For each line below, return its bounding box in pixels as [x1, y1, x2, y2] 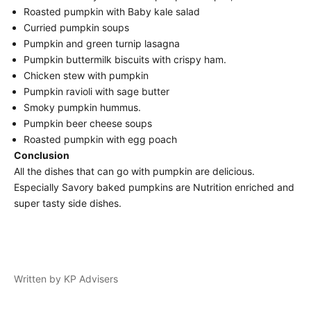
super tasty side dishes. [14, 197, 121, 209]
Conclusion [14, 149, 69, 161]
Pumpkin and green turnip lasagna [24, 37, 180, 49]
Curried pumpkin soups [24, 22, 129, 33]
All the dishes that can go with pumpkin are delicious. [14, 165, 255, 177]
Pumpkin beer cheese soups [24, 117, 152, 129]
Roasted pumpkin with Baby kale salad [24, 6, 200, 17]
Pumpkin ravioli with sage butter [24, 85, 169, 97]
